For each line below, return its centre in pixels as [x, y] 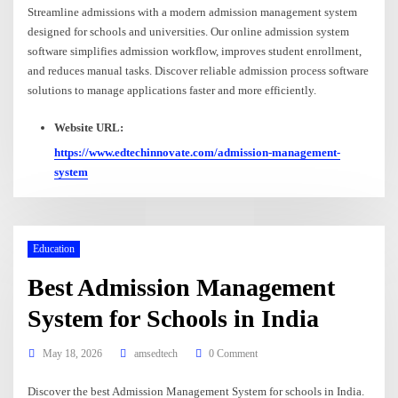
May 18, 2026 [72, 353]
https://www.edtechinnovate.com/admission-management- [197, 153]
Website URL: [88, 127]
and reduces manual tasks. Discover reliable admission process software [199, 70]
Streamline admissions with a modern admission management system [193, 12]
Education [53, 249]
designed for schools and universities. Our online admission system [189, 31]
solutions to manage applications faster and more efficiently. [172, 90]
